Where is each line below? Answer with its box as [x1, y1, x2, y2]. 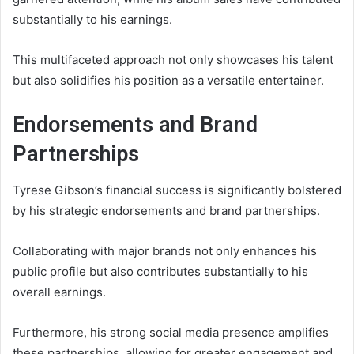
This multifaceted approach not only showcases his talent [13, 52, 333, 68]
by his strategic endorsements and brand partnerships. [13, 202, 320, 218]
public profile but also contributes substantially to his [13, 263, 308, 279]
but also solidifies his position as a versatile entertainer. [13, 73, 324, 88]
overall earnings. [13, 284, 106, 299]
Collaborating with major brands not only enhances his [13, 243, 317, 258]
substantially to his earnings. [13, 12, 172, 28]
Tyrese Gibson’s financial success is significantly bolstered [13, 182, 341, 198]
